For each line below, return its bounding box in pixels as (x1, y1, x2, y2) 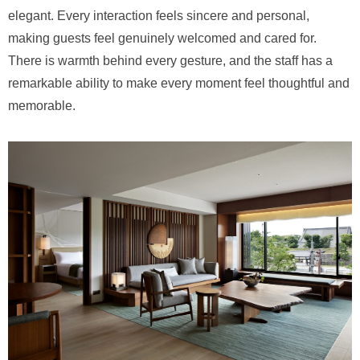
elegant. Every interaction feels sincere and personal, (8, 8, 309, 22)
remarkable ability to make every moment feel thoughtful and (8, 76, 350, 90)
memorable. (8, 98, 76, 112)
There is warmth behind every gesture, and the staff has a (8, 53, 333, 67)
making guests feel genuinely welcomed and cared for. (8, 31, 317, 45)
